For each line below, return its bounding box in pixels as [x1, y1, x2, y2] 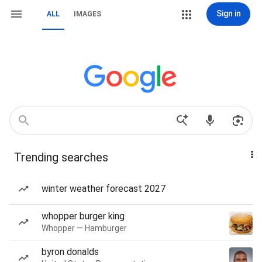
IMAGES [74, 10, 101, 18]
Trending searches [14, 150, 108, 164]
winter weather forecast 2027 [42, 183, 166, 194]
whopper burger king [42, 211, 125, 222]
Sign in [216, 9, 241, 18]
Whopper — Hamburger [42, 223, 127, 233]
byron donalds [42, 246, 99, 257]
